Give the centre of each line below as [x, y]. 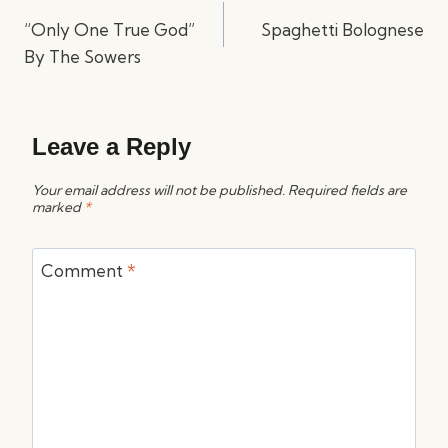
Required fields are [347, 190]
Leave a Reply [111, 147]
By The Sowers [82, 56]
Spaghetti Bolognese [342, 29]
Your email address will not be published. [158, 190]
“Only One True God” [109, 29]
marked [58, 207]
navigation [68, 12]
